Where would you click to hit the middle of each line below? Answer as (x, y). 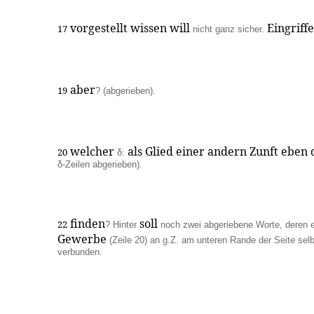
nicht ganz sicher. (228, 29)
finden (86, 224)
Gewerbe (83, 239)
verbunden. (80, 252)
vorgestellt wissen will (130, 28)
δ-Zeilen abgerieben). (100, 164)
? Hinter (121, 225)
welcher (92, 151)
